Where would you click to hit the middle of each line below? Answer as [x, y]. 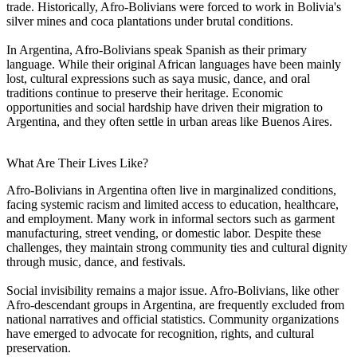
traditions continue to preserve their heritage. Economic [145, 92]
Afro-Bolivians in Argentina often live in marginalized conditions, [171, 190]
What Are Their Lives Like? [77, 163]
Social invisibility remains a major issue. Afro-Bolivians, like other [173, 290]
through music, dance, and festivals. [96, 261]
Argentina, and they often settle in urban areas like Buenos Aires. [169, 121]
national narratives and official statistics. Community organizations [173, 319]
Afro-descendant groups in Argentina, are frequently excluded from [175, 304]
